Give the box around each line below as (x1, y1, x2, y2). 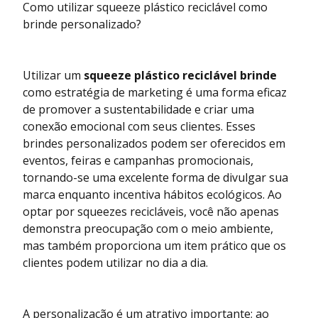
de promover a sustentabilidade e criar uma (23, 101, 254, 117)
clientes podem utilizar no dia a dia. (23, 254, 208, 270)
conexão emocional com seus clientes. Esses (23, 118, 256, 134)
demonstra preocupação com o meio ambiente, (23, 220, 273, 236)
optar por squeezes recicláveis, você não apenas (23, 203, 279, 219)
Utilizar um (23, 67, 84, 83)
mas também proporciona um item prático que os (23, 237, 286, 253)
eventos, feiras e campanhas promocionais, (23, 152, 253, 168)
